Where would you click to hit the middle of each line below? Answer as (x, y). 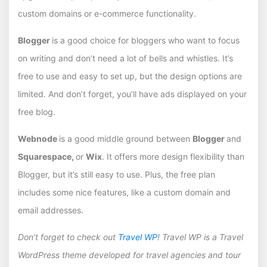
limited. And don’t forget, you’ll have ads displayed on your (132, 94)
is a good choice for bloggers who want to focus (146, 41)
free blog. (37, 112)
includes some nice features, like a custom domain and (124, 193)
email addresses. (51, 210)
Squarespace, (47, 157)
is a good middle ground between (126, 139)
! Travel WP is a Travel (200, 237)
